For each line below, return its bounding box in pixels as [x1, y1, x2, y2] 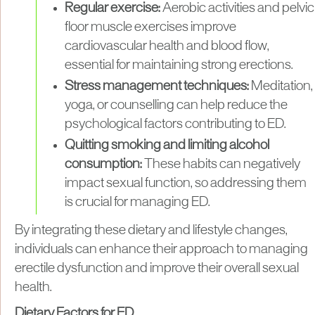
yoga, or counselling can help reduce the [65, 98, 288, 112]
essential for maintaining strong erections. [65, 58, 293, 72]
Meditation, [249, 79, 313, 93]
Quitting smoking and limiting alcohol [65, 139, 269, 152]
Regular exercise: [65, 1, 162, 15]
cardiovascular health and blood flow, [65, 39, 269, 53]
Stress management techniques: [65, 79, 249, 93]
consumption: [65, 157, 144, 171]
